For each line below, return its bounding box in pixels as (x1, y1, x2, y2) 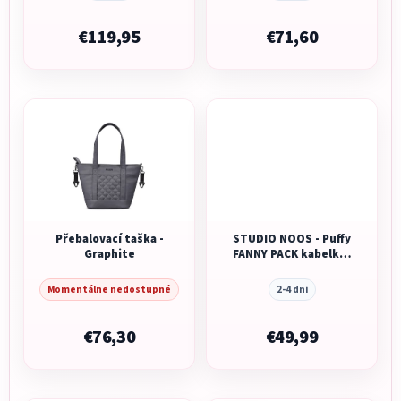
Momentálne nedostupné (47, 282, 171, 296)
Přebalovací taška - (55, 230, 164, 247)
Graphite (83, 245, 135, 262)
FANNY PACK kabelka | (233, 245, 351, 262)
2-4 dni (276, 282, 308, 296)
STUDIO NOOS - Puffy (233, 230, 351, 247)
